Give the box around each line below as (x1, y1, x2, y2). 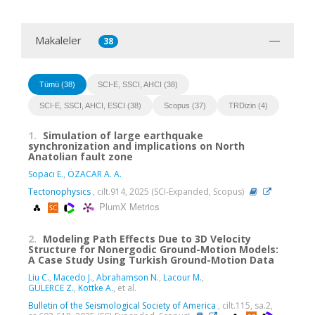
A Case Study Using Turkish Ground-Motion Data (28, 252, 274, 266)
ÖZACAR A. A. (67, 167, 122, 180)
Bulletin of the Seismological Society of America (28, 299, 216, 311)
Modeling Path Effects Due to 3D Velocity (43, 231, 251, 245)
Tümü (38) (39, 79, 75, 89)
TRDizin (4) (229, 101, 268, 110)
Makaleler (35, 32, 82, 47)
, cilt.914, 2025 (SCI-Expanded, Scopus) (91, 185, 246, 198)
